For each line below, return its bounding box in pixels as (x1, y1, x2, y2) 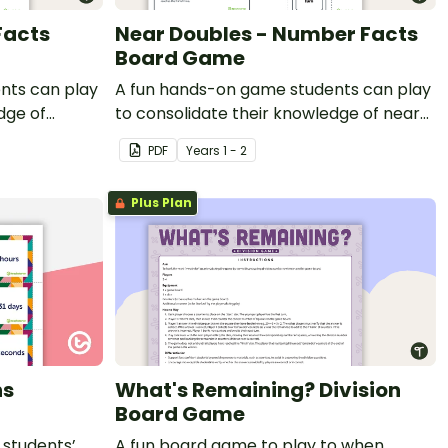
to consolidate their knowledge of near (115, 101, 420, 125)
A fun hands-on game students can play (115, 77, 431, 101)
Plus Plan (128, 193, 192, 211)
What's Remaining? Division (115, 375, 401, 404)
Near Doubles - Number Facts (115, 19, 418, 48)
